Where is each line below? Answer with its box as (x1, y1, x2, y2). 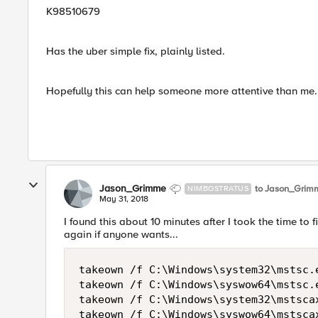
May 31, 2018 (99, 194, 148, 204)
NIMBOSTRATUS (187, 184, 248, 193)
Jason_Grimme (99, 182, 166, 194)
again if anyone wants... (64, 228, 178, 241)
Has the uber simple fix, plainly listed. (46, 45, 225, 57)
